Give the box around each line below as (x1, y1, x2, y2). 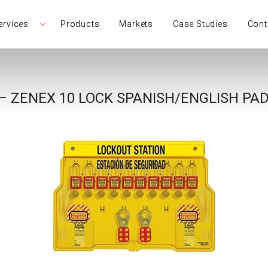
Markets (119, 19, 153, 29)
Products (60, 19, 100, 29)
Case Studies (173, 19, 228, 29)
